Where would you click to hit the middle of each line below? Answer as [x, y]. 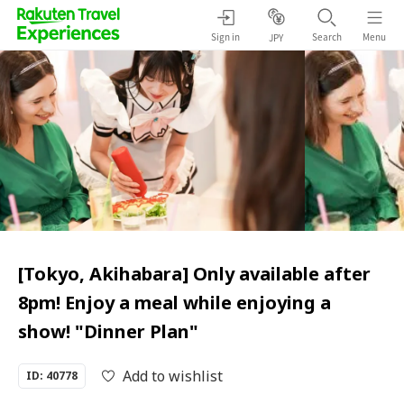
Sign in [225, 36]
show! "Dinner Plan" [108, 331]
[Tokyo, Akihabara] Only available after [194, 274]
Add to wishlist [173, 376]
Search [326, 36]
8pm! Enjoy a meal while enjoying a [174, 303]
